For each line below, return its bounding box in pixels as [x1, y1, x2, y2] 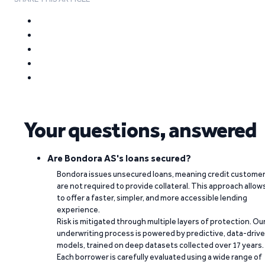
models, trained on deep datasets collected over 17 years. [57, 240, 264, 250]
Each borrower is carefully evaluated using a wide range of [57, 252, 262, 261]
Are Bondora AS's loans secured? [47, 153, 191, 164]
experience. [57, 205, 100, 214]
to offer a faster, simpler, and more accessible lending [57, 193, 247, 202]
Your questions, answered [24, 117, 256, 143]
